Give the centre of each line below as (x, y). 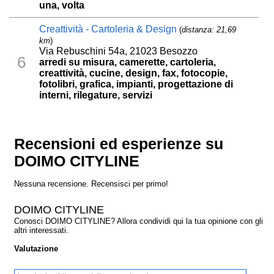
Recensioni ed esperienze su (119, 144)
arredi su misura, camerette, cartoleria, (128, 62)
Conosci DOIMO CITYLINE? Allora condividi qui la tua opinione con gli (139, 221)
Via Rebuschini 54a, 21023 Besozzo (119, 51)
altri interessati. (42, 231)
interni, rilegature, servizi (96, 95)
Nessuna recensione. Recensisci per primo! (91, 184)
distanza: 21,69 (209, 30)
